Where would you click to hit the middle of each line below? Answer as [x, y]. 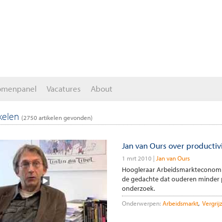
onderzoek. [138, 188]
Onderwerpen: [141, 203]
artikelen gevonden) [65, 117]
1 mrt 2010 [137, 158]
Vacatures [64, 88]
